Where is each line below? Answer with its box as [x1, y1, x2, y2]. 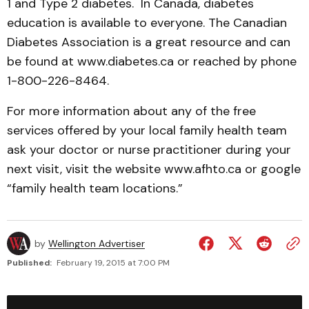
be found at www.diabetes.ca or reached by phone [7, 53, 297, 70]
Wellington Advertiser [48, 237, 145, 250]
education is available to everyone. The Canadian [7, 14, 287, 31]
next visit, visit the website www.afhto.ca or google [7, 161, 301, 177]
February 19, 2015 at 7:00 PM [57, 257, 170, 268]
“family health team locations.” [7, 180, 183, 197]
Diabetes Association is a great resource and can [7, 34, 290, 50]
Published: [7, 257, 52, 268]
